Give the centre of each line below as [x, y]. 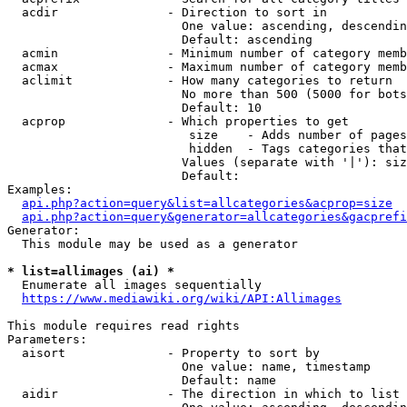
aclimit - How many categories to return [200, 80]
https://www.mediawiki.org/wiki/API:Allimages [182, 298]
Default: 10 [134, 108]
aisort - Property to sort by [164, 353]
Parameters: [47, 339]
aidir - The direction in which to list [203, 394]
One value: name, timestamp [189, 367]
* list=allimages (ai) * [91, 271]
